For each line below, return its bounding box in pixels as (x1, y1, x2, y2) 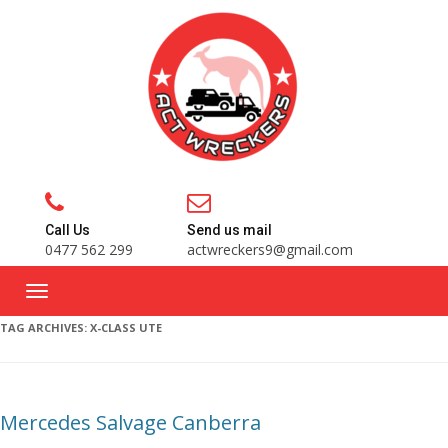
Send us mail (187, 222, 272, 238)
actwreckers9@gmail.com (187, 240, 353, 259)
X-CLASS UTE (90, 320, 162, 335)
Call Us (45, 222, 90, 238)
